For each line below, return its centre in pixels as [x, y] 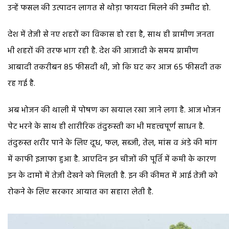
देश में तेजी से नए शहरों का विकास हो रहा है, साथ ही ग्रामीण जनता [111, 35]
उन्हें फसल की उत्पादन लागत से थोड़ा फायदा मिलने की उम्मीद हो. [109, 8]
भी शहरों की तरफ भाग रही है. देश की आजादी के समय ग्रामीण [103, 51]
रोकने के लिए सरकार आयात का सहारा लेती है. [81, 192]
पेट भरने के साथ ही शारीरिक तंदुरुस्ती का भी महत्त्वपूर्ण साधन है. [106, 127]
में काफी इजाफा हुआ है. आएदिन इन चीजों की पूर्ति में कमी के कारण [112, 159]
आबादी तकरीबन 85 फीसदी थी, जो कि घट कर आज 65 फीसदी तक [114, 67]
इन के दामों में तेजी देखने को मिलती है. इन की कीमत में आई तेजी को [113, 176]
